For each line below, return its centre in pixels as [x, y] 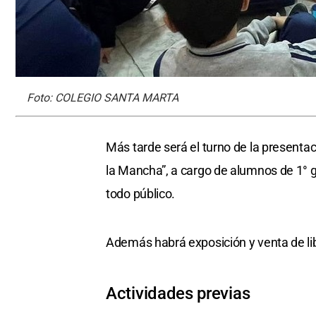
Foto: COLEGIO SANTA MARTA [103, 98]
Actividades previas [178, 294]
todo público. [141, 194]
